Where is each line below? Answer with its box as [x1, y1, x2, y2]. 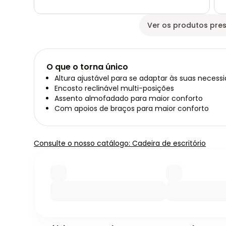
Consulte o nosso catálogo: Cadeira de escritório [34, 138, 206, 149]
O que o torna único [46, 61, 129, 73]
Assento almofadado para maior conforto [54, 93, 203, 104]
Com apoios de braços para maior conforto [54, 103, 209, 114]
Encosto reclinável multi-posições [54, 83, 175, 94]
